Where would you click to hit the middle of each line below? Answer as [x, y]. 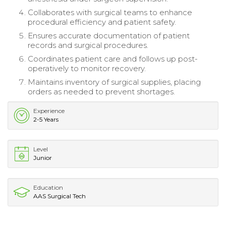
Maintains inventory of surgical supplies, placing [114, 82]
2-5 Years [46, 119]
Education [48, 187]
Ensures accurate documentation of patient [109, 35]
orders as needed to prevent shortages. [101, 91]
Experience [49, 110]
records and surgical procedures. [88, 45]
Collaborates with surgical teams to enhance [110, 12]
